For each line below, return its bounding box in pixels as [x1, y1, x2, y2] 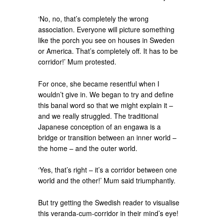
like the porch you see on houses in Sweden [38, 35, 175, 45]
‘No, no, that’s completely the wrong [38, 13, 149, 23]
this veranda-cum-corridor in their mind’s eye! [38, 208, 179, 218]
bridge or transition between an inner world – [38, 132, 177, 142]
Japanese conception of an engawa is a [38, 121, 161, 131]
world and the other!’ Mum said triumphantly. [38, 175, 176, 186]
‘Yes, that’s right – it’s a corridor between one [38, 165, 177, 175]
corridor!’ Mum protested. [38, 56, 117, 66]
